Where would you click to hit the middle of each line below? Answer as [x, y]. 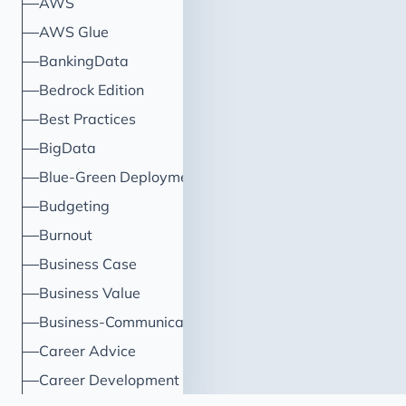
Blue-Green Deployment [121, 177]
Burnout [66, 235]
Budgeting [75, 206]
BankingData [84, 61]
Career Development [110, 380]
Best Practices [88, 119]
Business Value [90, 293]
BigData [68, 148]
